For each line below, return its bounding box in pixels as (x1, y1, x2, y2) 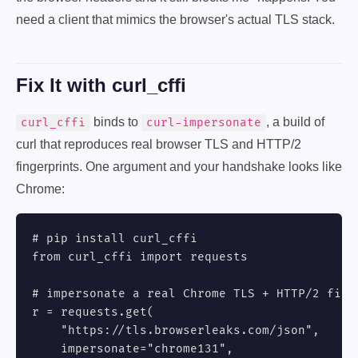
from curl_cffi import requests (32, 250, 248, 264)
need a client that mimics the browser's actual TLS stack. (16, 13, 335, 26)
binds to (90, 115, 141, 129)
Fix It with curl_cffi (16, 74, 186, 96)
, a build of (266, 115, 324, 129)
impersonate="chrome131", (32, 342, 233, 356)
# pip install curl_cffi (32, 232, 197, 245)
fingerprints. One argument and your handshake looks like (16, 160, 342, 173)
